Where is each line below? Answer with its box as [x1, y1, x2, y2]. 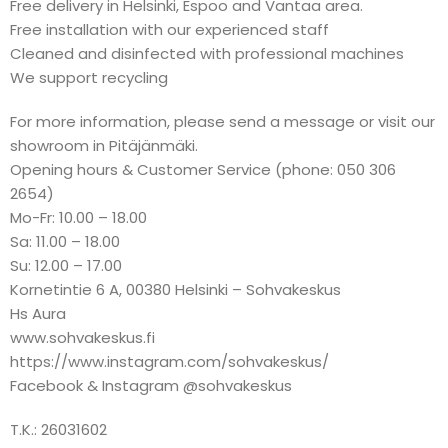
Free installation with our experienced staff [10, 19, 329, 40]
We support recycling [10, 67, 168, 88]
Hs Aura [10, 303, 66, 324]
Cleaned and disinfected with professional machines [10, 43, 404, 64]
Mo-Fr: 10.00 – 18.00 [10, 207, 147, 228]
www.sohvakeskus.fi [10, 327, 155, 348]
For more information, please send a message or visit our [10, 111, 435, 132]
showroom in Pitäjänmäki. [10, 135, 198, 156]
